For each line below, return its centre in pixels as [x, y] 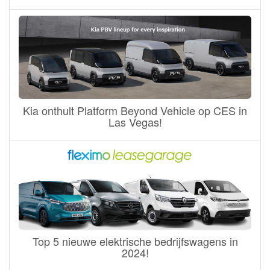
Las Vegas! [135, 122]
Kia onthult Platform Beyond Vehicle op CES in [135, 111]
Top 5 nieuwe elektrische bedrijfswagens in [135, 241]
